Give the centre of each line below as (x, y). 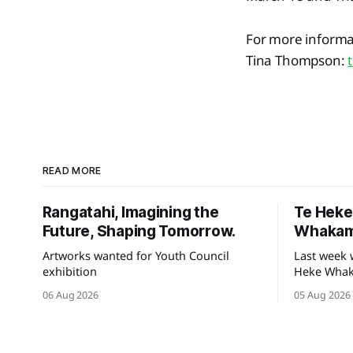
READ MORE (72, 171)
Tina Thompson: (297, 60)
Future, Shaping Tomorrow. (139, 231)
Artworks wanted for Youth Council (136, 255)
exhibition (69, 271)
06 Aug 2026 (71, 295)
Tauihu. (314, 303)
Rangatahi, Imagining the (130, 212)
